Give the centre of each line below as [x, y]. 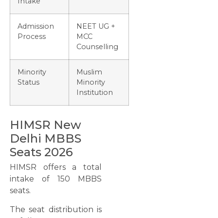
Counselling [97, 47]
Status [28, 82]
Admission [36, 27]
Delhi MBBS [45, 139]
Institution [95, 93]
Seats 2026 [41, 152]
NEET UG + [96, 27]
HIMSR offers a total [56, 167]
